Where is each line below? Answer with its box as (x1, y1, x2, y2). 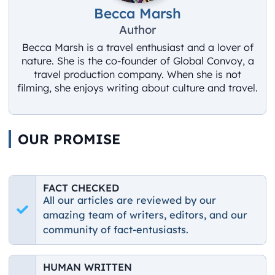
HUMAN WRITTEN (43, 261, 133, 274)
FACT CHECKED (43, 181, 120, 194)
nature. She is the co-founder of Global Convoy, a (21, 54, 254, 67)
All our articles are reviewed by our (43, 193, 217, 206)
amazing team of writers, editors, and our (43, 208, 248, 221)
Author (119, 21, 156, 37)
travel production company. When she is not (34, 68, 241, 80)
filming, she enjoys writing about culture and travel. (17, 81, 258, 94)
